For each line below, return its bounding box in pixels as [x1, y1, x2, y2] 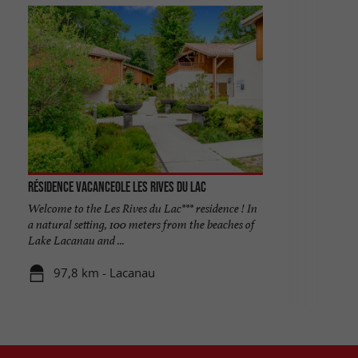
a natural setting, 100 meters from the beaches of [27, 216, 255, 232]
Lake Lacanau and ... [27, 232, 125, 248]
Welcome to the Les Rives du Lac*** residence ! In [27, 200, 257, 216]
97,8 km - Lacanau [54, 265, 156, 280]
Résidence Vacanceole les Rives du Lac [27, 178, 206, 195]
